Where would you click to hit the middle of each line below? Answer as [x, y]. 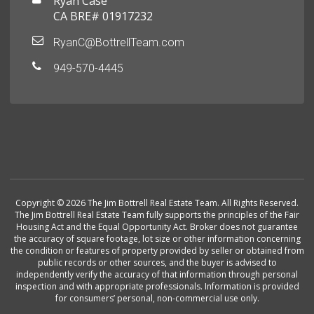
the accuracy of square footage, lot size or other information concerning [157, 239]
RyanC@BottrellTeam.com [119, 43]
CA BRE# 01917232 [103, 16]
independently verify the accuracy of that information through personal [157, 275]
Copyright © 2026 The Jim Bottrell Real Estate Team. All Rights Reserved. [157, 203]
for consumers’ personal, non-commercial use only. [157, 299]
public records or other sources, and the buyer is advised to [157, 263]
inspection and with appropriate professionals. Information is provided [157, 287]
